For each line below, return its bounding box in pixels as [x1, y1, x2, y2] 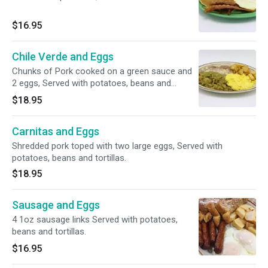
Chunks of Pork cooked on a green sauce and [12, 66, 192, 77]
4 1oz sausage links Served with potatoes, [12, 214, 178, 225]
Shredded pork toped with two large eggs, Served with [12, 141, 223, 151]
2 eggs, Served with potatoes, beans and [12, 78, 42, 89]
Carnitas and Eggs [12, 125, 99, 138]
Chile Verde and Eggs [12, 50, 114, 63]
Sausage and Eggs [12, 199, 100, 211]
